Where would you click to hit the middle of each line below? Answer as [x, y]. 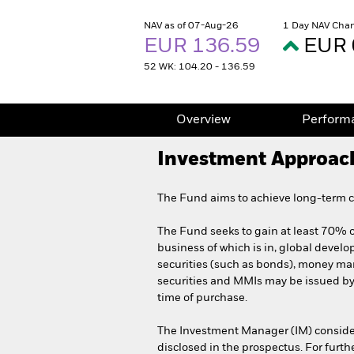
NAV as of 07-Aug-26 [191, 26]
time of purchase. [202, 298]
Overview [203, 120]
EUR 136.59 [204, 47]
